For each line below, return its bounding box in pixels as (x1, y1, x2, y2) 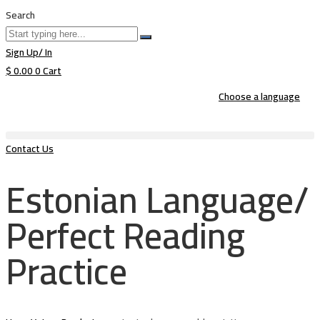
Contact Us (6, 139, 54, 158)
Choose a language (219, 87, 300, 106)
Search (6, 6, 35, 24)
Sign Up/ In (6, 43, 52, 61)
